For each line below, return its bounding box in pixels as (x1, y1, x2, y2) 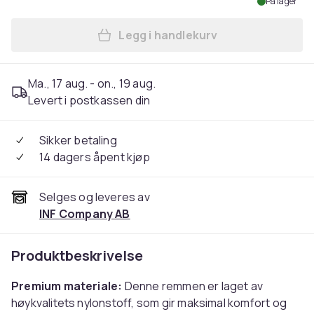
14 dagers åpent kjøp (39, 149, 150, 165)
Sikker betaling (39, 132, 117, 148)
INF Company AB (39, 206, 130, 221)
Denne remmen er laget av (122, 278, 264, 294)
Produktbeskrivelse (11, 246, 143, 265)
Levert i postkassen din (28, 93, 151, 108)
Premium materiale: (11, 278, 123, 294)
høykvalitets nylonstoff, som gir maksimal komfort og (11, 295, 287, 310)
